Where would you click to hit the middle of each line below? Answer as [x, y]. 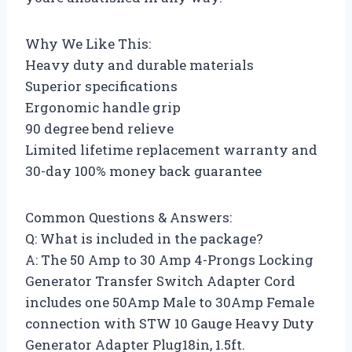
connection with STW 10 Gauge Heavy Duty [170, 323]
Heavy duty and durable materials [139, 64]
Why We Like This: [88, 43]
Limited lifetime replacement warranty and [171, 149]
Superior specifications [101, 86]
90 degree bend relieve [99, 128]
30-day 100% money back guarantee [143, 170]
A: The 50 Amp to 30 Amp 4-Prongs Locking [169, 259]
